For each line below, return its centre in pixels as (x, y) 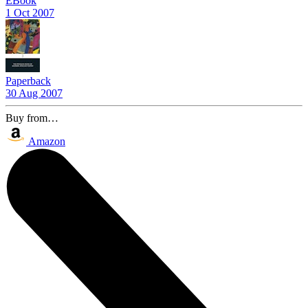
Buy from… (32, 118)
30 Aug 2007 (34, 93)
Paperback (28, 80)
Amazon (47, 141)
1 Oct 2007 (30, 12)
